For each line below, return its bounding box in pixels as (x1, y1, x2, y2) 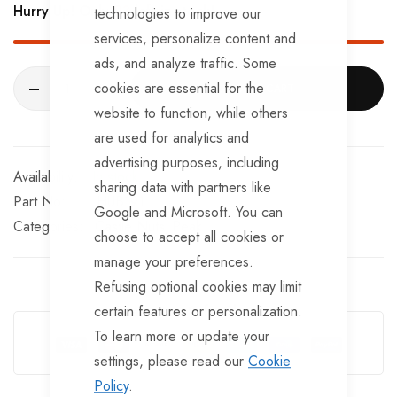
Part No (13, 191, 61, 212)
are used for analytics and (94, 127, 249, 148)
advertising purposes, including (94, 152, 279, 173)
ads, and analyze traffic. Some (94, 52, 276, 74)
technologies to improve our (94, 3, 261, 24)
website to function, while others (94, 102, 288, 123)
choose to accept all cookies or (94, 226, 284, 247)
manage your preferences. (94, 251, 253, 272)
